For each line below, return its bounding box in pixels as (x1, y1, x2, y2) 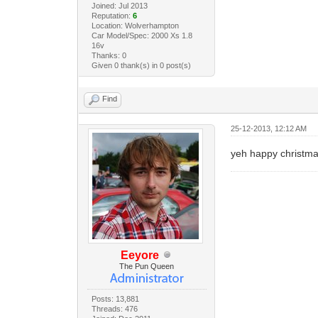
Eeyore (120, 248, 159, 261)
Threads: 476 (91, 304, 138, 313)
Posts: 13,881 (91, 294, 139, 303)
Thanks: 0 (91, 50, 126, 60)
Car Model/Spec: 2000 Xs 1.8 (91, 31, 192, 40)
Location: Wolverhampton (91, 21, 179, 30)
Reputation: (91, 11, 133, 20)
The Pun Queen (119, 261, 175, 270)
